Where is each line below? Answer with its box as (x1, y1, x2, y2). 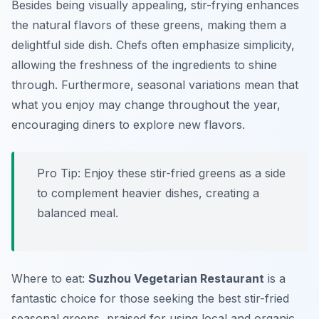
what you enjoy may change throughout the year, (11, 98, 281, 113)
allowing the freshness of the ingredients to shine (11, 58, 277, 73)
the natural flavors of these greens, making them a (11, 18, 286, 33)
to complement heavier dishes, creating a (37, 186, 259, 201)
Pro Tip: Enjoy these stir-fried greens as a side (37, 166, 286, 181)
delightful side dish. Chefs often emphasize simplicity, (11, 38, 295, 53)
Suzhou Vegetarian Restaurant (88, 271, 264, 286)
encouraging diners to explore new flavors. (11, 117, 245, 132)
